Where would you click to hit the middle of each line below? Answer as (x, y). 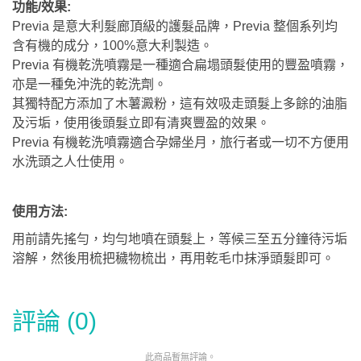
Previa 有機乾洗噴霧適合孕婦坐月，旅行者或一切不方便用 (180, 143)
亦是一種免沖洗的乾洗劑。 (89, 85)
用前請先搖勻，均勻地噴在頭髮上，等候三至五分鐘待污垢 (180, 239)
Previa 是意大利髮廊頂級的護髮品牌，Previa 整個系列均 (175, 27)
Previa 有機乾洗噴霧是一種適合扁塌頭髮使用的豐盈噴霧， (180, 65)
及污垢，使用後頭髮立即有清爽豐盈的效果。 (141, 123)
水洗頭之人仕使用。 (70, 162)
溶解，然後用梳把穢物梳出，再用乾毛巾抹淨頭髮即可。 (173, 259)
